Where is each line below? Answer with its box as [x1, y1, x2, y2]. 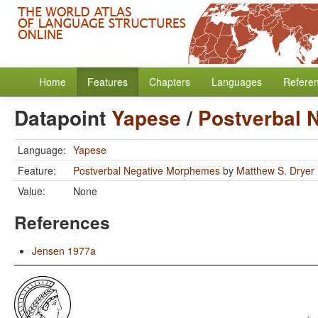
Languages [212, 75, 262, 89]
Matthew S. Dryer [236, 163, 314, 177]
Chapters [149, 75, 190, 89]
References [14, 209, 110, 235]
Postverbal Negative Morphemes [73, 163, 220, 177]
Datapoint [14, 103, 111, 132]
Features [87, 75, 128, 89]
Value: [18, 184, 45, 198]
